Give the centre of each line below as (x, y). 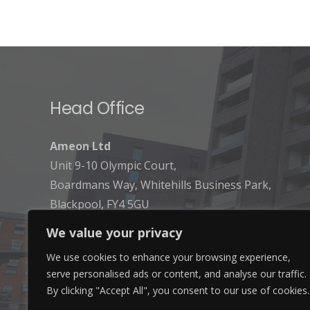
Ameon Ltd (80, 146)
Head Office (97, 108)
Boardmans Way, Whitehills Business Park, (161, 184)
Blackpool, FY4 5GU (100, 204)
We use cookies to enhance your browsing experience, (168, 257)
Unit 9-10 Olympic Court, (113, 165)
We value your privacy (114, 232)
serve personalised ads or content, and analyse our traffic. (176, 274)
